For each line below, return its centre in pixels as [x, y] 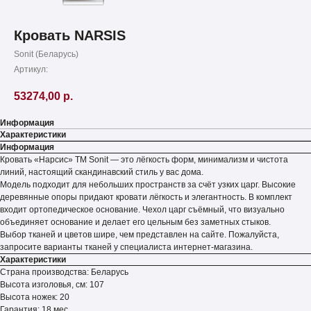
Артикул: [31, 69]
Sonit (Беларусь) [46, 54]
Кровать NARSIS [70, 35]
